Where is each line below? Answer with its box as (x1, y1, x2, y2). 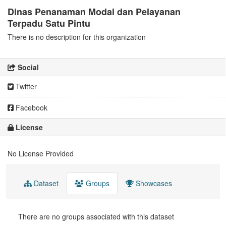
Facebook (14, 102, 47, 113)
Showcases (134, 178, 172, 189)
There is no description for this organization (8, 32, 146, 42)
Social (16, 62, 39, 73)
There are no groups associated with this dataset (18, 211, 174, 222)
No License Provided (8, 148, 74, 159)
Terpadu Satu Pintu (8, 17, 90, 30)
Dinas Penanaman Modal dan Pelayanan (8, 5, 181, 19)
